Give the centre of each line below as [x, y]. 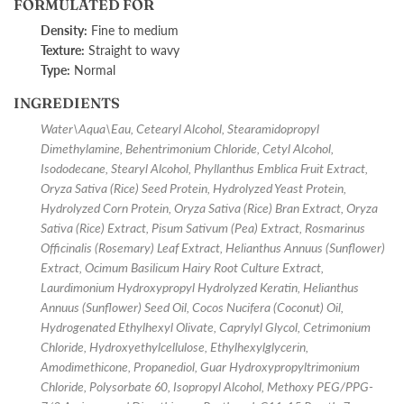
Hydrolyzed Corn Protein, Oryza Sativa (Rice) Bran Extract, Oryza [209, 208]
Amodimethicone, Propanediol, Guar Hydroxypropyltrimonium [200, 367]
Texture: [63, 50]
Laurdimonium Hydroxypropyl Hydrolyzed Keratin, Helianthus [200, 287]
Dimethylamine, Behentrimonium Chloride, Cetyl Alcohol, [187, 148]
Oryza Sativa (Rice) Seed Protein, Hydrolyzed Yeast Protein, [193, 188]
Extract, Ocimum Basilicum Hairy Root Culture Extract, [182, 267]
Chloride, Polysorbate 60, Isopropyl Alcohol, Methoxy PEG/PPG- [207, 386]
